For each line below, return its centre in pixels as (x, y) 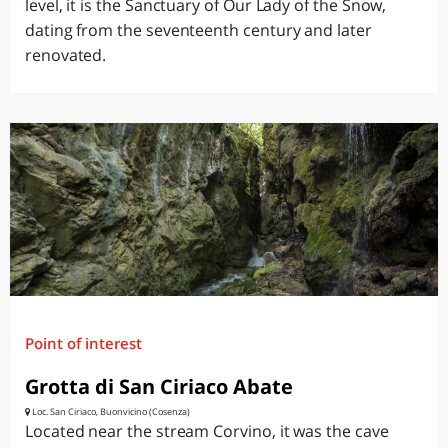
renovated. (66, 55)
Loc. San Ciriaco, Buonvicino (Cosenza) (110, 411)
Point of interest (83, 343)
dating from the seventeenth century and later (198, 30)
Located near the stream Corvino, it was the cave (207, 431)
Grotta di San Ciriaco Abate (159, 386)
